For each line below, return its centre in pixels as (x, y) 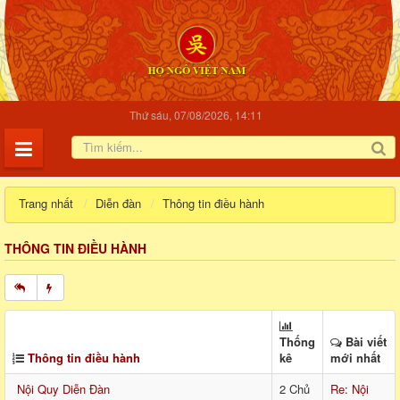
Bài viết (364, 342)
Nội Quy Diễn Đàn (63, 389)
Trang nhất (46, 204)
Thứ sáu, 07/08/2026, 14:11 (196, 115)
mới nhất (355, 358)
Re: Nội (350, 389)
